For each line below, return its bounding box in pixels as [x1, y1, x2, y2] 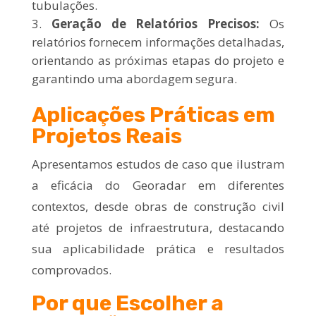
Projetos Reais [31, 123, 182, 149]
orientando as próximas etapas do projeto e [31, 51, 285, 68]
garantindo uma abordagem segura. [31, 70, 237, 87]
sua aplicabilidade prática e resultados [31, 240, 285, 257]
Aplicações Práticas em [31, 102, 275, 128]
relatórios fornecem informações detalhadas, [31, 33, 285, 50]
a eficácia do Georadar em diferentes [31, 176, 285, 193]
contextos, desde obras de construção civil [31, 197, 285, 214]
